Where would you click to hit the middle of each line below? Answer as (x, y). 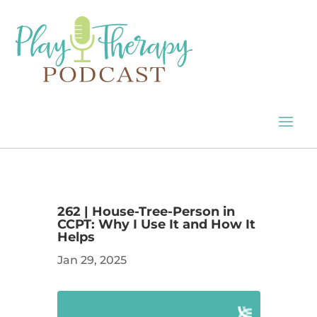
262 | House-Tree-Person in (146, 211)
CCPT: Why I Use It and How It (156, 224)
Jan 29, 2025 (92, 260)
